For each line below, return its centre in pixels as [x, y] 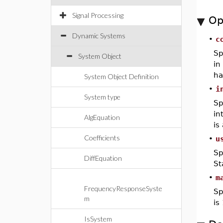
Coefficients [102, 138]
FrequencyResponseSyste [123, 188]
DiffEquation [103, 158]
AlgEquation [102, 117]
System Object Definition [121, 76]
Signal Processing [98, 15]
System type [102, 97]
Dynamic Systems [99, 36]
